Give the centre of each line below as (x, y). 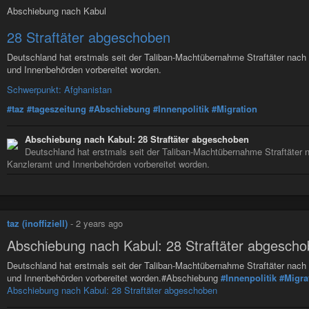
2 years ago (99, 223)
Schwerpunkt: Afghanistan (59, 89)
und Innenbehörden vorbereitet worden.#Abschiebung (114, 277)
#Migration (235, 109)
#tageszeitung (57, 109)
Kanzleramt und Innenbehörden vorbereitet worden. (108, 164)
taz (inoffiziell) (37, 223)
